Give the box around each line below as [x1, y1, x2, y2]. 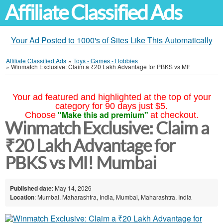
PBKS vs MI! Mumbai [5, 153, 156, 173]
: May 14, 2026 [52, 183, 92, 192]
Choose [24, 110, 56, 120]
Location [10, 192, 34, 202]
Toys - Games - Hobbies [73, 56, 138, 65]
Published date [10, 183, 52, 193]
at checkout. [150, 110, 199, 120]
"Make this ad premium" [57, 109, 148, 120]
